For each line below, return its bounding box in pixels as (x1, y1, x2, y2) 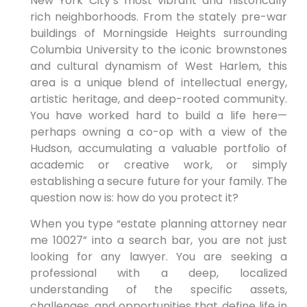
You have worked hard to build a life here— (29, 107, 287, 123)
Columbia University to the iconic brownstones (29, 41, 287, 58)
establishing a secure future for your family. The (29, 173, 287, 189)
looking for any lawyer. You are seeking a (29, 249, 287, 265)
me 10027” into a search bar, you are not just (29, 232, 287, 249)
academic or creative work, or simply (29, 156, 287, 173)
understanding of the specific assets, (29, 282, 287, 298)
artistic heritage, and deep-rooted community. (29, 90, 287, 107)
